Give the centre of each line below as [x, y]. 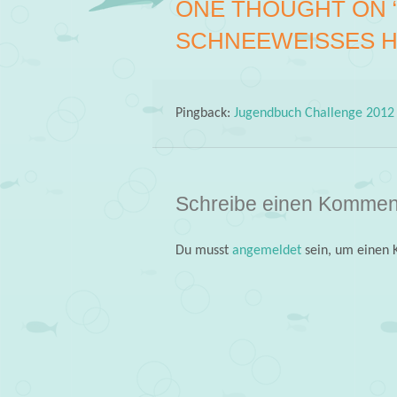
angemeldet [266, 250]
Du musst [203, 250]
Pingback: [204, 113]
